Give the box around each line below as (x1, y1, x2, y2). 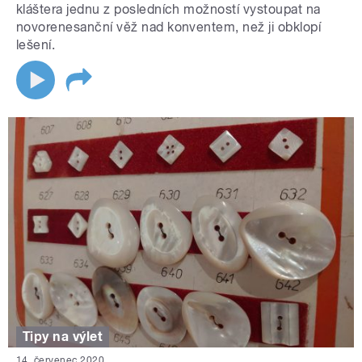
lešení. (16, 37, 56, 53)
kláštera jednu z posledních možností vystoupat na (16, 2, 321, 18)
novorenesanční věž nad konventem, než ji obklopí (16, 19, 322, 36)
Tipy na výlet (23, 329, 103, 344)
